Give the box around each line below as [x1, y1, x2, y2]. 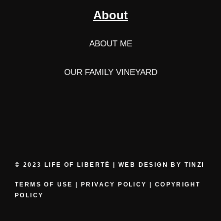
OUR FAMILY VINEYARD [64, 67, 157, 77]
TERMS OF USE [15, 181, 76, 188]
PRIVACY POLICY [81, 181, 147, 188]
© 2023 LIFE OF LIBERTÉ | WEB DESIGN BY [15, 161, 184, 169]
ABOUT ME [89, 39, 132, 49]
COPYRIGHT [154, 181, 201, 188]
